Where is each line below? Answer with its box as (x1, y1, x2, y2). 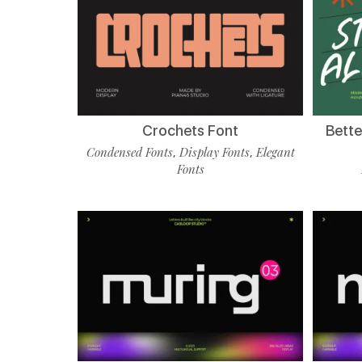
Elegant (255, 143, 295, 160)
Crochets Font (142, 121, 239, 139)
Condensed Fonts (86, 143, 173, 160)
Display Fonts (179, 143, 250, 160)
